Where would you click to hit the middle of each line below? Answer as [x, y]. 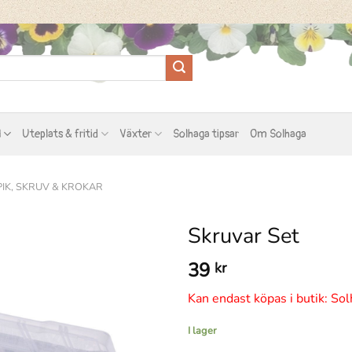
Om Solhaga [279, 134]
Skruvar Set [244, 236]
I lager [202, 331]
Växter [135, 134]
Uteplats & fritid [60, 134]
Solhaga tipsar [206, 134]
